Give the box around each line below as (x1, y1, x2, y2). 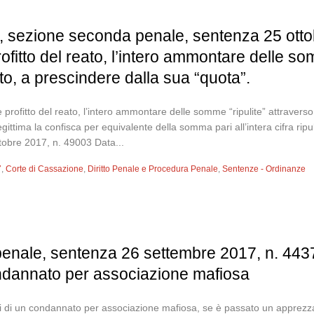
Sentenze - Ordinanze (222, 164, 306, 174)
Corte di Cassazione (6, 164, 84, 174)
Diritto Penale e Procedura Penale (88, 164, 219, 174)
